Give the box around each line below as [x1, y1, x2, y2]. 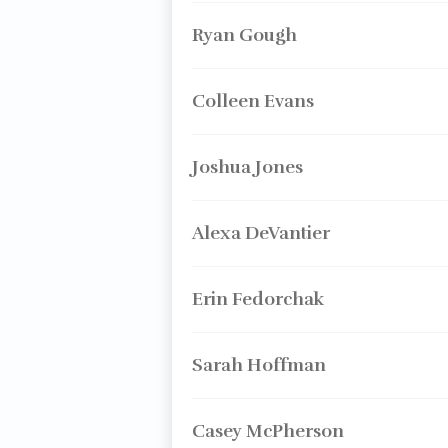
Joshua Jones [191, 156, 303, 178]
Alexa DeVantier [191, 222, 330, 244]
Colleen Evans [191, 90, 314, 112]
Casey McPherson [191, 420, 344, 442]
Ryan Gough [191, 24, 297, 46]
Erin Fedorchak [191, 288, 324, 310]
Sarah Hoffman [191, 354, 326, 376]
